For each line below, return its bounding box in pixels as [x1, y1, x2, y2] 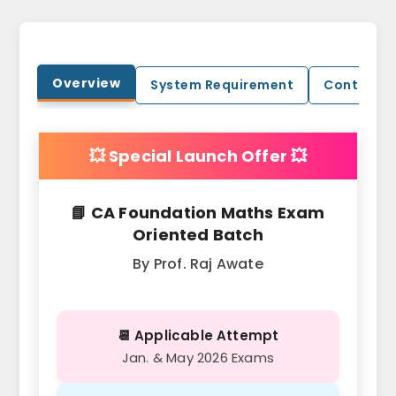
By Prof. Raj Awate [133, 254, 263, 275]
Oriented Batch [133, 224, 263, 247]
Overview [52, 74, 121, 93]
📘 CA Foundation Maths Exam [71, 202, 325, 225]
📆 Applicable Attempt [117, 326, 279, 346]
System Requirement [150, 76, 294, 95]
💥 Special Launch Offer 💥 [88, 145, 308, 168]
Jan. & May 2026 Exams [121, 348, 275, 368]
